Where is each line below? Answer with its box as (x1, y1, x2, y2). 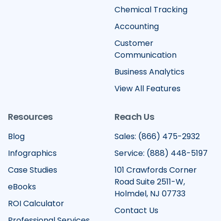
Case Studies (8, 164, 57, 176)
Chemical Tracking (114, 4, 187, 16)
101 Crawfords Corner (114, 164, 197, 176)
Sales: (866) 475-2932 (114, 131, 200, 143)
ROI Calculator (8, 198, 64, 210)
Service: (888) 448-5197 (114, 147, 208, 159)
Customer (114, 37, 153, 49)
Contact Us (114, 205, 158, 217)
